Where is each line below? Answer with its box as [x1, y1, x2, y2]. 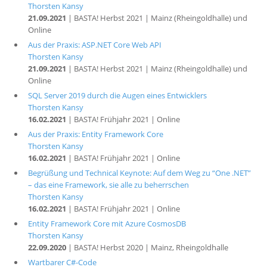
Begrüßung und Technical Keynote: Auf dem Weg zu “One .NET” [27, 167, 251, 178]
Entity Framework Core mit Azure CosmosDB [27, 218, 186, 229]
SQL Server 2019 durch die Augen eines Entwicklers [27, 90, 207, 101]
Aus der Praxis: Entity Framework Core [27, 129, 163, 139]
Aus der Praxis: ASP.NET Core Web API [27, 39, 162, 50]
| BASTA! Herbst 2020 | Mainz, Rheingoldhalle [66, 242, 228, 253]
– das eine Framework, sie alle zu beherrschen [27, 179, 189, 190]
